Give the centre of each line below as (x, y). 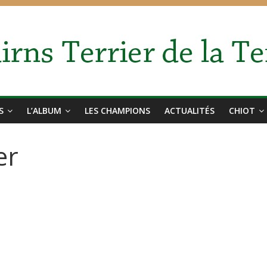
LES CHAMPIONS (117, 111)
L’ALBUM (44, 111)
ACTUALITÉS (190, 111)
